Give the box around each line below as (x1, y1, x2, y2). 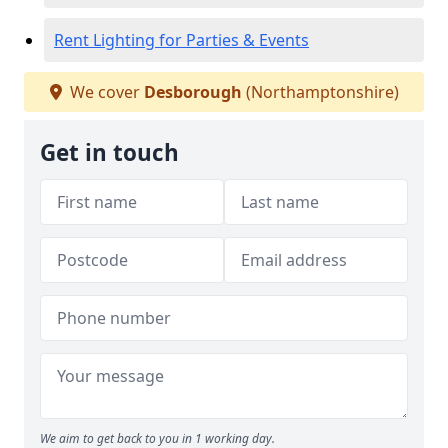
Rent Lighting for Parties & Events (54, 29, 309, 51)
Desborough (143, 81, 242, 103)
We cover (65, 81, 144, 103)
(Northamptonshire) (241, 81, 399, 103)
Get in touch (40, 137, 179, 168)
